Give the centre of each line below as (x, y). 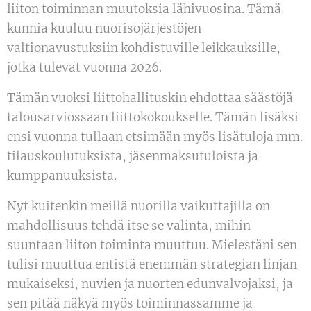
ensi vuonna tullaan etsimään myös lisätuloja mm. (155, 136)
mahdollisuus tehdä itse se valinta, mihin (129, 225)
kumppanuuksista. (62, 175)
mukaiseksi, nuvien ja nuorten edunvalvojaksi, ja (150, 284)
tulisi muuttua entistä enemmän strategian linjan (152, 264)
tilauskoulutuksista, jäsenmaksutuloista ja (133, 156)
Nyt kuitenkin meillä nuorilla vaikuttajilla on (138, 206)
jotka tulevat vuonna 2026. (84, 67)
